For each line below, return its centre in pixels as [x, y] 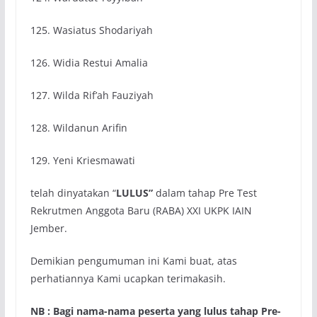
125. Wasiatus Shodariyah [91, 30]
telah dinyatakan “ [73, 193]
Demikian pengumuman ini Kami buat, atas [133, 261]
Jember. [48, 229]
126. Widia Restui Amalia [89, 63]
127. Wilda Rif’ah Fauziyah [92, 96]
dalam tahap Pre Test [206, 193]
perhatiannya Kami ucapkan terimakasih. [128, 279]
